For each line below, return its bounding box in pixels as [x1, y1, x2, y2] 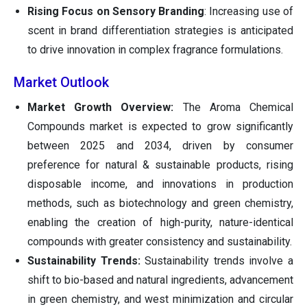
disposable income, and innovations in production [27, 177, 293, 191]
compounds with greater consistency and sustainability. [27, 235, 292, 249]
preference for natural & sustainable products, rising [27, 158, 293, 172]
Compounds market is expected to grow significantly [27, 120, 293, 134]
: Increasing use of [204, 5, 294, 19]
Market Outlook [14, 74, 109, 91]
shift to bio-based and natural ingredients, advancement [27, 273, 293, 287]
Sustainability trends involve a [140, 254, 294, 268]
